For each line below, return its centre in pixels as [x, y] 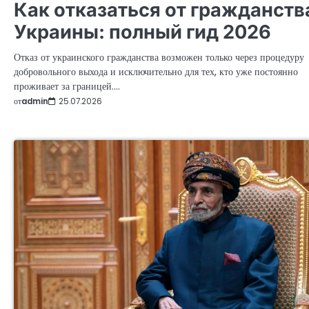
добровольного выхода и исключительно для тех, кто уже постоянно [156, 71]
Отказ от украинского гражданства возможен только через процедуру [159, 57]
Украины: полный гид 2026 [142, 32]
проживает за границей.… [67, 86]
